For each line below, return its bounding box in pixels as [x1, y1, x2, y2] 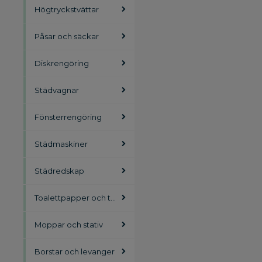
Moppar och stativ [35, 220, 103, 229]
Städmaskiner [35, 139, 88, 149]
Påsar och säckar [35, 32, 99, 41]
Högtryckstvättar [35, 5, 99, 14]
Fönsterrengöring [35, 112, 102, 122]
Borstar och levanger [35, 247, 115, 256]
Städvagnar [35, 85, 79, 95]
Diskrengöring [35, 58, 89, 68]
